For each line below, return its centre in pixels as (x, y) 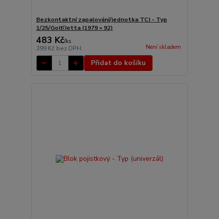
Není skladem (163, 47)
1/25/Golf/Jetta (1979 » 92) (74, 28)
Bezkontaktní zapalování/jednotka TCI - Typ (101, 20)
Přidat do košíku (118, 63)
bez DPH (68, 49)
